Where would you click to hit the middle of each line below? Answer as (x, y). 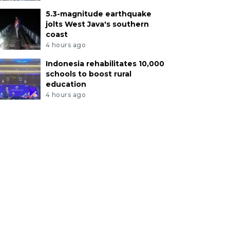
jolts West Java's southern (97, 24)
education (66, 84)
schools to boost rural (88, 74)
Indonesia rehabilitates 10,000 (105, 64)
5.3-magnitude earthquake (98, 14)
